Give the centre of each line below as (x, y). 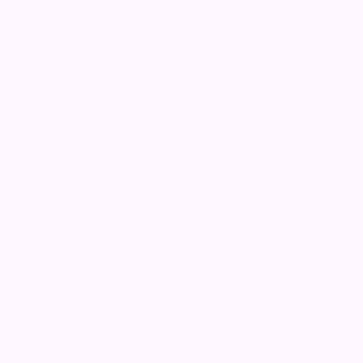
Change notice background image (181, 348)
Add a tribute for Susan (181, 98)
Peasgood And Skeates (181, 269)
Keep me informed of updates (139, 26)
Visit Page (181, 293)
